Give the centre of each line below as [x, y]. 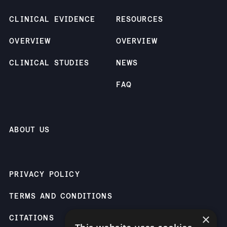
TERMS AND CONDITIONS [61, 196]
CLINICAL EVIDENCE [52, 20]
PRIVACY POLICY [45, 175]
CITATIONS [32, 218]
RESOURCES [140, 20]
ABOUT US [30, 129]
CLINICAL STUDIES [49, 63]
